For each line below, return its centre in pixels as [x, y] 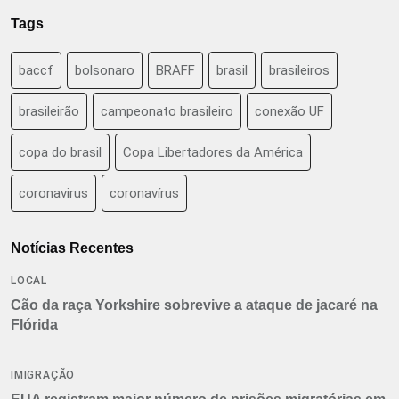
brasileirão [49, 111]
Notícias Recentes [72, 248]
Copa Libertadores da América [213, 152]
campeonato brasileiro [167, 111]
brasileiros [299, 70]
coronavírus [144, 193]
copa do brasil [60, 152]
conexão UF [289, 111]
